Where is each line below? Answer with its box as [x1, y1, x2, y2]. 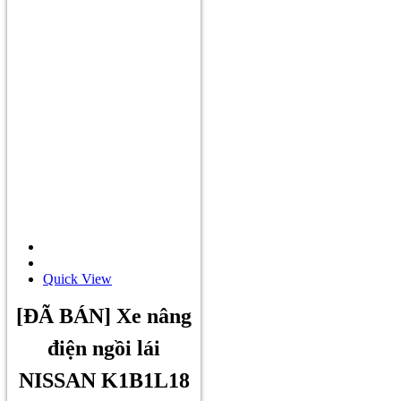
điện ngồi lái [47, 337, 160, 361]
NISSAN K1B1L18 [18, 369, 190, 393]
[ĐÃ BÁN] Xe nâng [16, 304, 192, 328]
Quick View [43, 270, 112, 286]
